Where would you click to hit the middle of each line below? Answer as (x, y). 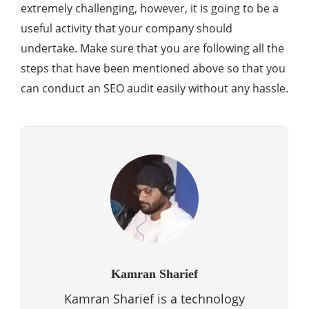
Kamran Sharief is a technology (154, 299)
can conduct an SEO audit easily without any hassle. (154, 89)
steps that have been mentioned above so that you (153, 69)
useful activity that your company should (127, 29)
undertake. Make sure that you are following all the (152, 49)
